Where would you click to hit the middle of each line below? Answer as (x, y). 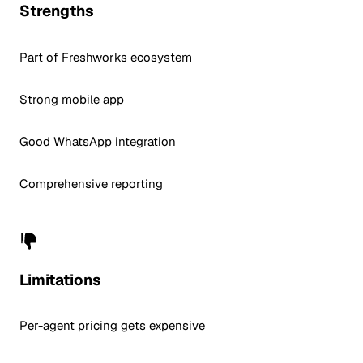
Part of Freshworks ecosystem (106, 57)
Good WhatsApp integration (98, 141)
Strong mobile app (72, 99)
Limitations (60, 280)
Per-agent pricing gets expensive (112, 326)
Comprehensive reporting (91, 183)
